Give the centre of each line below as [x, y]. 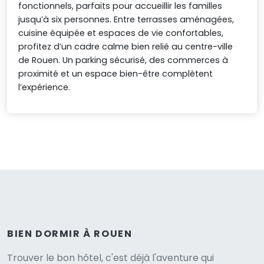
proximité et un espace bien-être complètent [116, 74]
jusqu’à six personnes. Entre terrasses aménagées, [126, 20]
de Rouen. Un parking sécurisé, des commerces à [123, 60]
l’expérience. [44, 88]
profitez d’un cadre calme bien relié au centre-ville [126, 47]
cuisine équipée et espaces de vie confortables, [121, 33]
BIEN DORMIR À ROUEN [70, 233]
